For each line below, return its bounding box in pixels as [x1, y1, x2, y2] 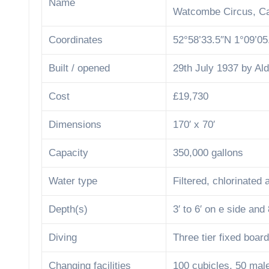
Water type [49, 175, 98, 187]
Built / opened [49, 62, 110, 74]
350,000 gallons [173, 147, 244, 159]
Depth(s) [49, 204, 88, 216]
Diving [49, 232, 77, 244]
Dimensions [49, 119, 102, 131]
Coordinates [49, 34, 103, 46]
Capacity [49, 147, 89, 159]
